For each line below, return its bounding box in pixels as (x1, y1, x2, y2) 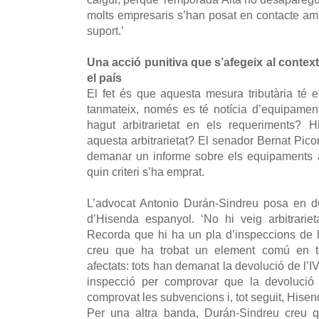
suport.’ (87, 23, 124, 37)
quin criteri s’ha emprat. (87, 164, 204, 178)
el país (87, 70, 122, 84)
